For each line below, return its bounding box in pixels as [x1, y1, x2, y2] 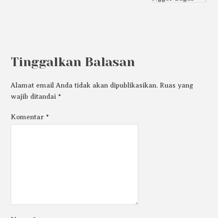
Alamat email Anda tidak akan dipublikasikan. [11, 81, 158, 90]
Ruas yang [160, 81, 194, 90]
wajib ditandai [11, 92, 58, 101]
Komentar [11, 113, 46, 121]
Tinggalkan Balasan [11, 54, 135, 69]
